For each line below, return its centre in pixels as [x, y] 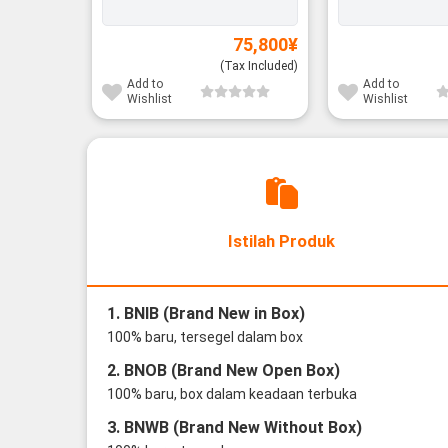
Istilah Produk [281, 242]
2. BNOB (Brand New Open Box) [223, 371]
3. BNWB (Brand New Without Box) [234, 428]
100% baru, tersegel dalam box [204, 337]
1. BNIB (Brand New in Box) [205, 314]
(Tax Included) [259, 65]
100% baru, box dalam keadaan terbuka [231, 394]
